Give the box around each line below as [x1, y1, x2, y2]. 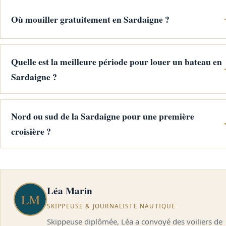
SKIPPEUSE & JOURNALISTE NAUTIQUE [46, 201, 176, 210]
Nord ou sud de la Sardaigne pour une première [11, 109, 194, 123]
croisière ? [11, 125, 51, 138]
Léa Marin [46, 184, 92, 198]
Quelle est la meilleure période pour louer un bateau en [11, 55, 222, 69]
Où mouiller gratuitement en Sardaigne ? [11, 12, 169, 26]
